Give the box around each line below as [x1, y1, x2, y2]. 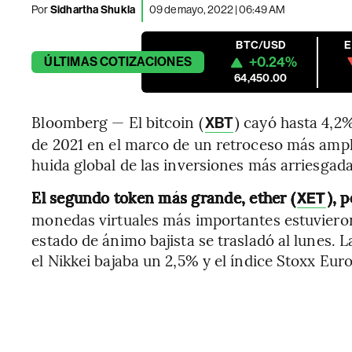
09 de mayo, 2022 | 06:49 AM [149, 2, 286, 16]
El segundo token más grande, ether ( [31, 187, 295, 207]
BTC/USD [236, 38, 286, 52]
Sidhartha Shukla [48, 2, 136, 16]
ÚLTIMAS [44, 54, 97, 69]
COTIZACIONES [100, 54, 192, 69]
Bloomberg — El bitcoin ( [31, 112, 203, 132]
